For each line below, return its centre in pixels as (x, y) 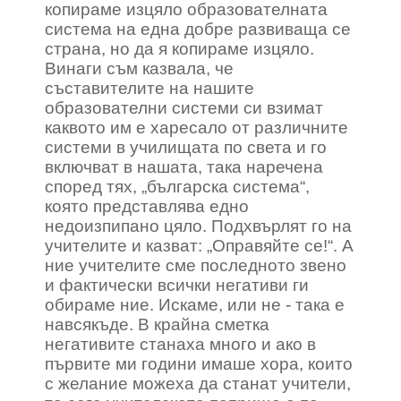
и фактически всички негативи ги (177, 285)
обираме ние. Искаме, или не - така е (195, 305)
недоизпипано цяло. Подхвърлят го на (198, 226)
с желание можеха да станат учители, (198, 384)
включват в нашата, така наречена (184, 167)
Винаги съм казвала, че (139, 68)
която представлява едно (147, 206)
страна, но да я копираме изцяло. (179, 49)
